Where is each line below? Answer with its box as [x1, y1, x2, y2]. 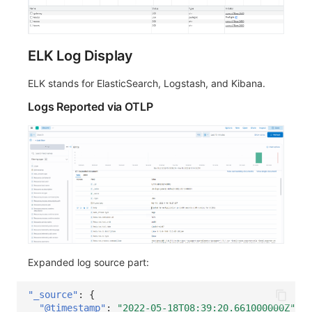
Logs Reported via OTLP [28, 99, 153, 114]
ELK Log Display [28, 47, 133, 64]
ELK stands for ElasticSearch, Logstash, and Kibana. [28, 77, 265, 89]
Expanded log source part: [28, 256, 149, 268]
